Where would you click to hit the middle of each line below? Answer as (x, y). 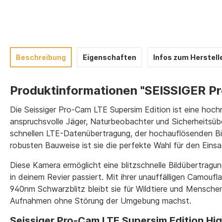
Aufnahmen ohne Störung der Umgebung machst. (101, 201)
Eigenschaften (110, 57)
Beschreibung (41, 57)
